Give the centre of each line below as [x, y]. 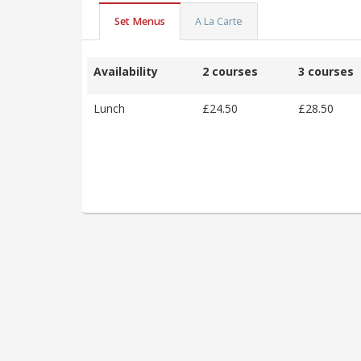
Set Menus [139, 21]
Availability [126, 71]
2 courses [230, 71]
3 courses [326, 71]
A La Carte [218, 21]
